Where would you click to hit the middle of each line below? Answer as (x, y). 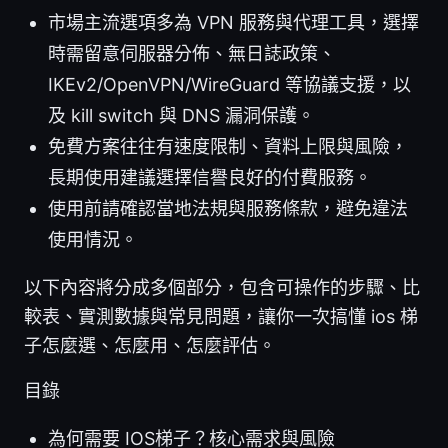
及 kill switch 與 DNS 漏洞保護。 (181, 116)
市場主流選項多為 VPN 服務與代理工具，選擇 (233, 23)
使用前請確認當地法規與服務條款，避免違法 (228, 209)
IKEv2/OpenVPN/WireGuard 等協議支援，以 (229, 85)
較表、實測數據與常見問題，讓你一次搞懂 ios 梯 (221, 317)
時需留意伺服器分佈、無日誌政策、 (192, 54)
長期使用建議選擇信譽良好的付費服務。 (210, 178)
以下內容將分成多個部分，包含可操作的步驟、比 (222, 288)
